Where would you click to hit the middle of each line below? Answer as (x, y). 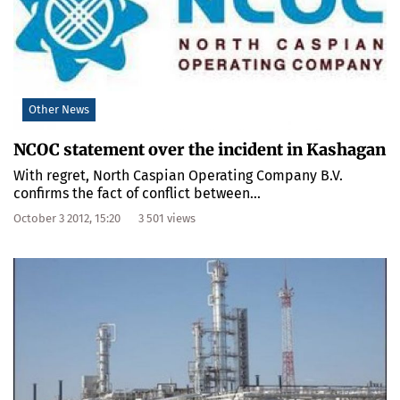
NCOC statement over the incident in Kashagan (200, 150)
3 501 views (167, 219)
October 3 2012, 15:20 (67, 219)
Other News (59, 110)
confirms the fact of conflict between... (137, 194)
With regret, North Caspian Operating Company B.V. (178, 176)
